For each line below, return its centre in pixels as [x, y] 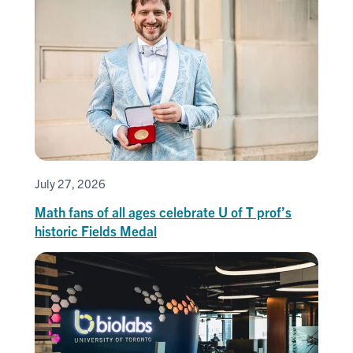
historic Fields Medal [96, 230]
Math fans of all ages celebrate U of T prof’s [163, 211]
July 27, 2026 [70, 183]
